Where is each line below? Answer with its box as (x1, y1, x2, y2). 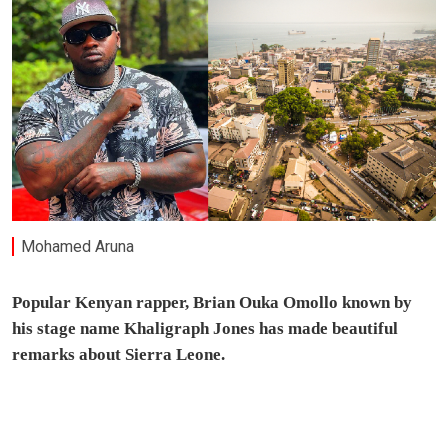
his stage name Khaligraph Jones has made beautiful (12, 318, 398, 338)
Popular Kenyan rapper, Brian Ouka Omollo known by (12, 292, 412, 312)
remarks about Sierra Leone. (12, 344, 225, 364)
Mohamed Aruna (21, 237, 135, 257)
